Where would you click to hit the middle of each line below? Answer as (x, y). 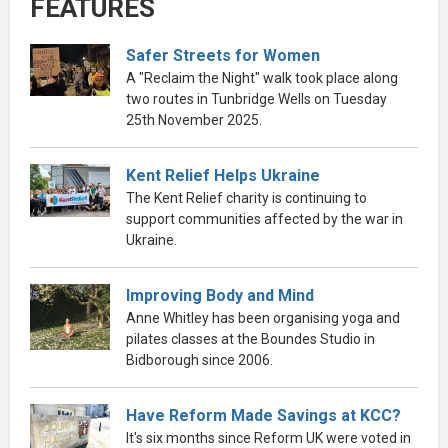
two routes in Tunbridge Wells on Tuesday (256, 98)
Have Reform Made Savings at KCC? (263, 415)
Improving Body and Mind (220, 295)
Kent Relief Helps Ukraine (223, 175)
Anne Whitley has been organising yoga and (263, 317)
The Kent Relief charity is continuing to (246, 197)
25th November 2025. (194, 119)
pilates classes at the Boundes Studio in (250, 338)
